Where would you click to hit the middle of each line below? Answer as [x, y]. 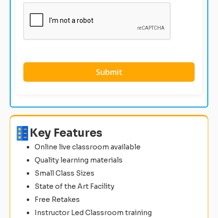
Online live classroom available [88, 147]
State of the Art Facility [74, 186]
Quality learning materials [79, 160]
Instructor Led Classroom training [93, 212]
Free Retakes [57, 199]
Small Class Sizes [64, 173]
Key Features [66, 133]
